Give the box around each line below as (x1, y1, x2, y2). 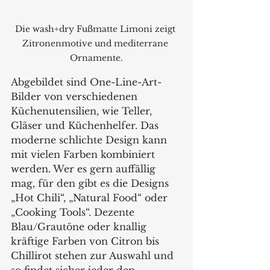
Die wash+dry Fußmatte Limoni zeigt (15, 23, 178, 34)
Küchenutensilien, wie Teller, (11, 104, 155, 117)
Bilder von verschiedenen (11, 90, 140, 102)
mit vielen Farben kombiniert (11, 148, 158, 160)
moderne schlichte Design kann (11, 133, 170, 146)
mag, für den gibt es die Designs (11, 177, 172, 189)
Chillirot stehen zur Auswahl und (11, 249, 177, 262)
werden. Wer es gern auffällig (11, 162, 159, 175)
